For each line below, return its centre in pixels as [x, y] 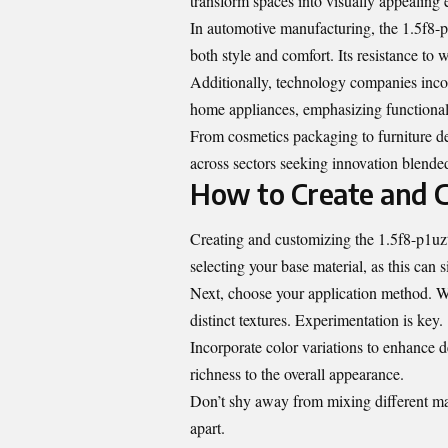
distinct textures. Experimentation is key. [316, 320]
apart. [207, 428]
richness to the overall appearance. [297, 374]
